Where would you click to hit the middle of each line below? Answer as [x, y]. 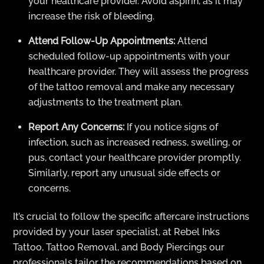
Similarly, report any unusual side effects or [124, 173]
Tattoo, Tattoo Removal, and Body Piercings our [119, 247]
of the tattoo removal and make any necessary [131, 87]
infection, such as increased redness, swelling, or [135, 142]
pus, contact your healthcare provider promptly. [135, 157]
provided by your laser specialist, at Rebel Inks [117, 232]
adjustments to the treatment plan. [105, 102]
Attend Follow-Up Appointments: [102, 41]
